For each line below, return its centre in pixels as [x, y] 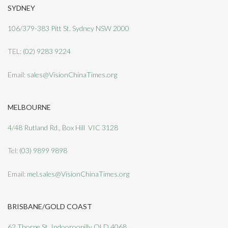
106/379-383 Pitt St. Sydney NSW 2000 [68, 28]
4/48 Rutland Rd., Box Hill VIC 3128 [63, 128]
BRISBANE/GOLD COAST [50, 207]
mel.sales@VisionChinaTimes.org [78, 174]
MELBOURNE [29, 107]
